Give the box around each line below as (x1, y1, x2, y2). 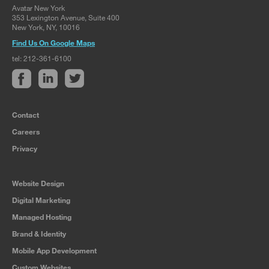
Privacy (12, 143, 37, 153)
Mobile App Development (12, 245, 97, 255)
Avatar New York (12, 2, 65, 13)
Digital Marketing (12, 195, 70, 205)
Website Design (12, 178, 64, 188)
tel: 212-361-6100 (12, 53, 71, 63)
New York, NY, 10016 (12, 22, 80, 32)
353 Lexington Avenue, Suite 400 (12, 12, 119, 22)
